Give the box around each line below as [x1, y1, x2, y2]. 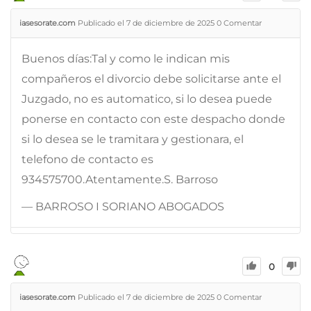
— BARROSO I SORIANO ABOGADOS [22, 199, 224, 213]
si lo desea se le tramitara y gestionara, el [22, 132, 244, 146]
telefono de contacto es [22, 152, 153, 166]
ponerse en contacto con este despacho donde [22, 112, 285, 126]
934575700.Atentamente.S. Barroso [22, 172, 218, 186]
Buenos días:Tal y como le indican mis [22, 51, 230, 65]
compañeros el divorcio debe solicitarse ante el [22, 72, 281, 85]
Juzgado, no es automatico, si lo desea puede [22, 92, 272, 106]
